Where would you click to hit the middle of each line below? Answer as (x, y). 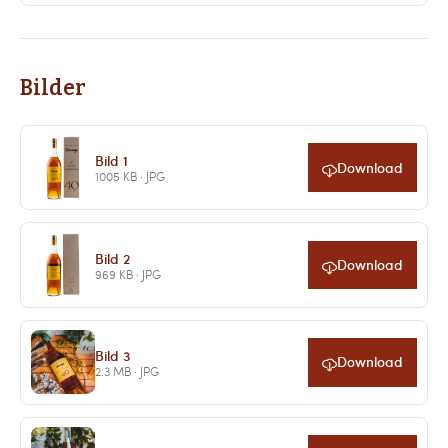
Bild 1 (111, 160)
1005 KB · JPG (129, 176)
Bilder (53, 88)
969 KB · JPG (127, 273)
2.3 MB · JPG (126, 370)
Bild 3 (112, 354)
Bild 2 (112, 257)
